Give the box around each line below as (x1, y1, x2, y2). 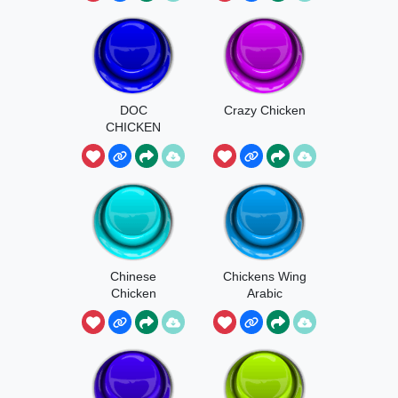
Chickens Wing (223, 268, 306, 283)
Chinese (110, 268, 156, 283)
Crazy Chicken (224, 102, 306, 117)
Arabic (247, 285, 283, 300)
